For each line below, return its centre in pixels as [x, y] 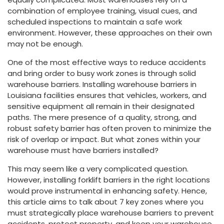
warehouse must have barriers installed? [83, 150]
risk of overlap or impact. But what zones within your [104, 139]
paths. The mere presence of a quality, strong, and [102, 117]
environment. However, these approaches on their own [110, 32]
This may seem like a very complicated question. [98, 168]
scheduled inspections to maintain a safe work [95, 21]
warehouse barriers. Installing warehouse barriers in [102, 84]
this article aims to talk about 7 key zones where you [105, 201]
